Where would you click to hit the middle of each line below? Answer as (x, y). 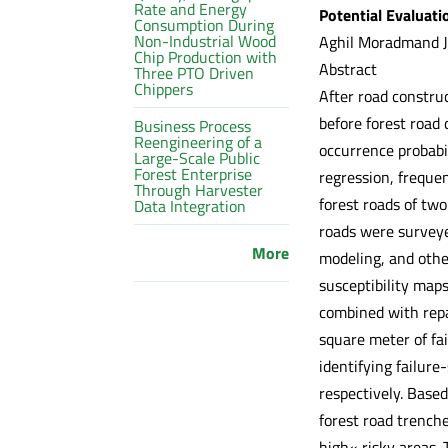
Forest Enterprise (193, 173)
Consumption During (204, 24)
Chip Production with (206, 56)
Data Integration (190, 205)
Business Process (193, 125)
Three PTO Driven (194, 72)
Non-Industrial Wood (205, 40)
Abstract (347, 68)
